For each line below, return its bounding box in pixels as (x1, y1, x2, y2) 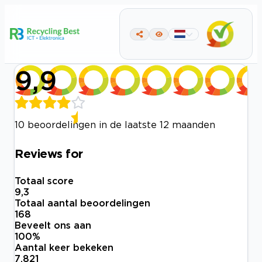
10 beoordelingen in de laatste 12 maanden (15, 119, 215, 130)
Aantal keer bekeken (15, 242, 113, 253)
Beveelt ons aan (15, 220, 91, 231)
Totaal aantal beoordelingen (15, 198, 150, 209)
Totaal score (15, 175, 74, 187)
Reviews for (15, 146, 83, 160)
